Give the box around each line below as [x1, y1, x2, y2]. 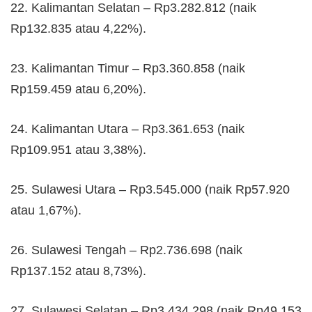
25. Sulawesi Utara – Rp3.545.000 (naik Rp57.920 [10, 182, 290, 196]
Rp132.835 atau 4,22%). [10, 21, 146, 36]
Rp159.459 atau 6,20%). [10, 81, 146, 96]
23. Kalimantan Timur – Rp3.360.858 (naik [10, 61, 245, 75]
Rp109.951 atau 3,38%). [10, 142, 146, 157]
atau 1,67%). [10, 203, 81, 217]
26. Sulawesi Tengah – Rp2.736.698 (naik [10, 242, 242, 257]
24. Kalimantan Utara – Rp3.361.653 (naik [10, 121, 244, 136]
